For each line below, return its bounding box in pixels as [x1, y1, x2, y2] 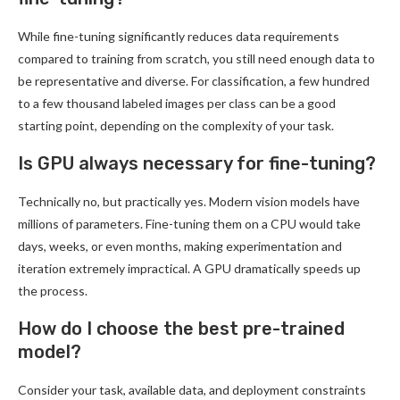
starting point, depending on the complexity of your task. [18, 117, 334, 133]
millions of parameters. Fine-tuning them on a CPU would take [18, 215, 361, 231]
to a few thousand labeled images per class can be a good [18, 95, 336, 111]
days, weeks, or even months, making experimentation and [18, 237, 342, 254]
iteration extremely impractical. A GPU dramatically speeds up [18, 260, 361, 276]
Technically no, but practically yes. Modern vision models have [18, 193, 360, 209]
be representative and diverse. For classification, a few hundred [18, 72, 370, 88]
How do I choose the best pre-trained [18, 317, 345, 339]
